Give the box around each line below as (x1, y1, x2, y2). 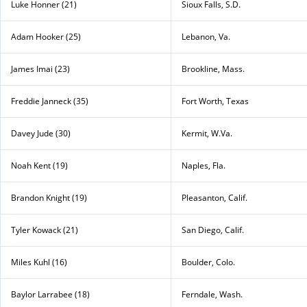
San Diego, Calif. (182, 223, 244, 236)
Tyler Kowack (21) (11, 223, 78, 236)
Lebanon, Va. (182, 30, 230, 42)
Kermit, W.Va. (182, 127, 232, 139)
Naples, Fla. (182, 159, 225, 171)
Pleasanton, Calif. (182, 191, 247, 204)
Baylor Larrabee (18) (11, 288, 90, 300)
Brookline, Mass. (182, 62, 245, 75)
